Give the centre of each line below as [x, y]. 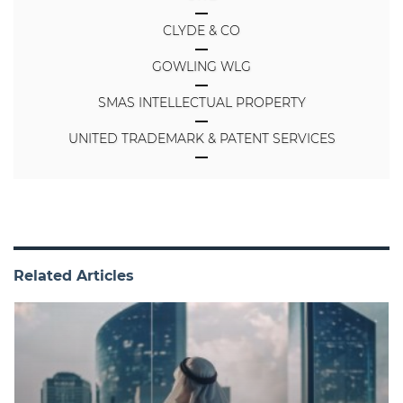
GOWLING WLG [201, 67]
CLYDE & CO [201, 31]
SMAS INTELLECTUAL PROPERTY [201, 103]
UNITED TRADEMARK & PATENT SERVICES [201, 139]
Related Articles [74, 276]
